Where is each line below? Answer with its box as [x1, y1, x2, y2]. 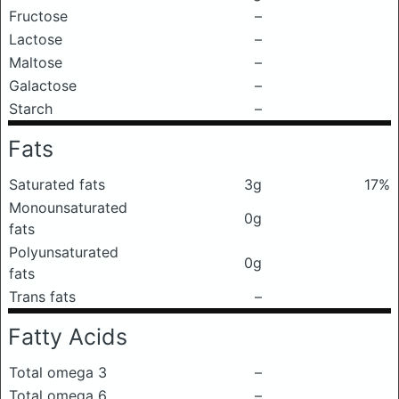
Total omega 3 [9, 363, 107, 381]
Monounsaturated [9, 199, 127, 216]
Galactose [9, 77, 77, 94]
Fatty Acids [8, 323, 127, 350]
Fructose [9, 7, 68, 25]
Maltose [9, 53, 62, 71]
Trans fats [9, 288, 76, 305]
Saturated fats [9, 175, 105, 193]
